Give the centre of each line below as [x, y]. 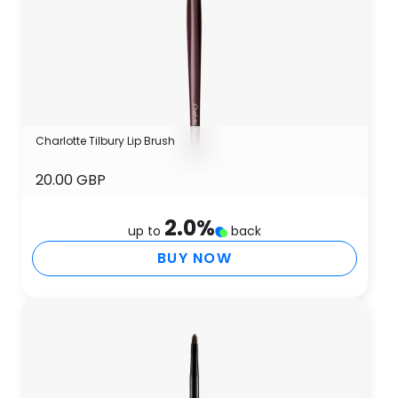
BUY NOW [195, 258]
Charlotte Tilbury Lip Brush [105, 141]
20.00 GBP [71, 180]
